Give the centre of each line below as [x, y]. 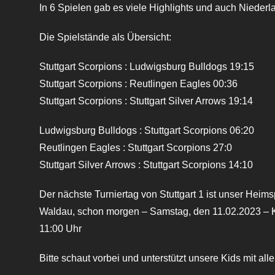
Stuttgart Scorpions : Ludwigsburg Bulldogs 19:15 [147, 67]
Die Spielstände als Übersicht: [106, 37]
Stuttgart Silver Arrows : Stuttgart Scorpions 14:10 [146, 165]
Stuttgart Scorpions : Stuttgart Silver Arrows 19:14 [146, 101]
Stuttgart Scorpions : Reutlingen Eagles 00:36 [139, 84]
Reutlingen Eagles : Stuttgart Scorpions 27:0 [136, 148]
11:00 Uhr [61, 229]
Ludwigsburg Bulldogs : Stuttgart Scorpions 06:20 [147, 131]
